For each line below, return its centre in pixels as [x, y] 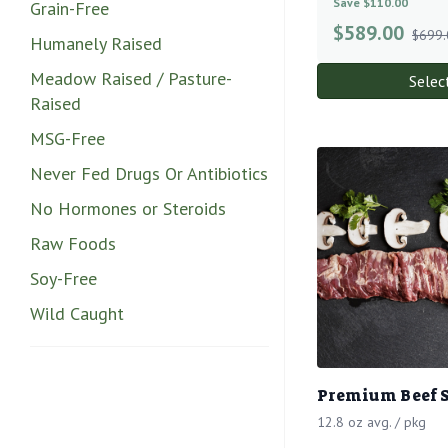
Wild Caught [77, 313]
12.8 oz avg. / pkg [371, 422]
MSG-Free [67, 138]
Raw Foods [73, 243]
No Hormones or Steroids [128, 208]
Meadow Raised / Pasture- [131, 78]
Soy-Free [63, 278]
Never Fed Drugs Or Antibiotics [149, 173]
